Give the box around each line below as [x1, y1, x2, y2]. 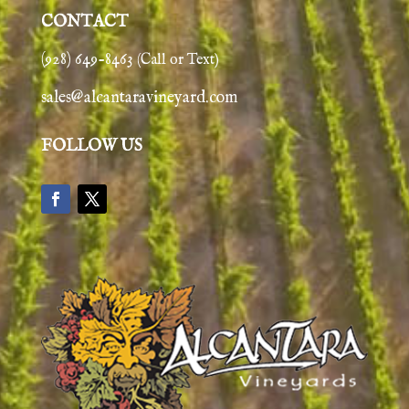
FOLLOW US [40, 136, 142, 158]
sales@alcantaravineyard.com [40, 88, 237, 110]
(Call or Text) [136, 51, 219, 70]
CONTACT [40, 12, 129, 34]
